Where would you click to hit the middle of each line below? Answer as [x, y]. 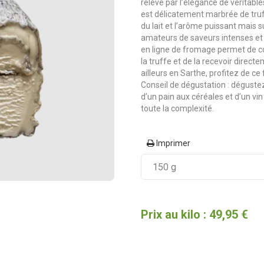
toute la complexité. [177, 108]
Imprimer [172, 143]
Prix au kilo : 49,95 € [194, 214]
